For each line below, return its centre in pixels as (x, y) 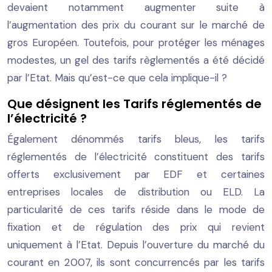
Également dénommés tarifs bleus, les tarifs (136, 139)
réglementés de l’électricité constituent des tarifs (136, 156)
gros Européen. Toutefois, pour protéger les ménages (136, 42)
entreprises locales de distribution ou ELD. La (136, 192)
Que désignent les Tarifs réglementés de (134, 104)
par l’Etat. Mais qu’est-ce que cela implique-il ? (117, 77)
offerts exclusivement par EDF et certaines (136, 174)
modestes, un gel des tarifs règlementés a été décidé (136, 60)
